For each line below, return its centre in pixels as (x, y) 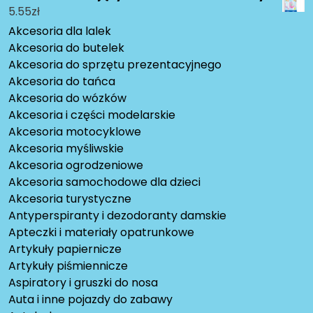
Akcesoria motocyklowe (75, 132)
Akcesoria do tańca (62, 82)
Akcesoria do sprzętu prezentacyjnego (115, 65)
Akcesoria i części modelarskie (92, 115)
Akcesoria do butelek (66, 48)
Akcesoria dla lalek (60, 31)
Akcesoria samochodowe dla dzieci (104, 182)
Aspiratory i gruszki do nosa (83, 283)
